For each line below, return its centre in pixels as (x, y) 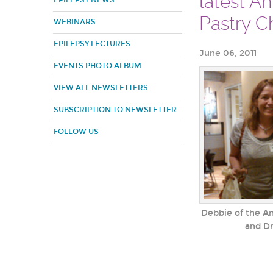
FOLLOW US (76, 132)
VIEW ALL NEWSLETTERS (101, 88)
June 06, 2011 (228, 53)
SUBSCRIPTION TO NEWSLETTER (115, 110)
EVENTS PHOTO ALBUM (97, 66)
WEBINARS (75, 22)
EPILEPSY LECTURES (92, 44)
